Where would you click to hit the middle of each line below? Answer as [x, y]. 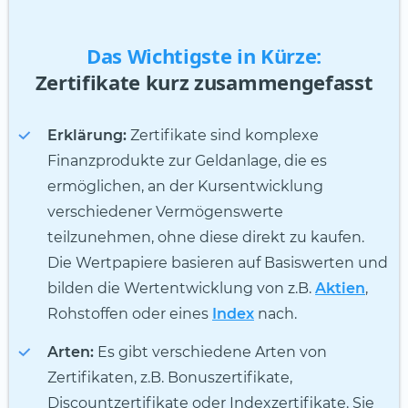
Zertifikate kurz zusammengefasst [204, 82]
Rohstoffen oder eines [130, 314]
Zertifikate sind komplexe [223, 136]
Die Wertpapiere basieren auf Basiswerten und [218, 263]
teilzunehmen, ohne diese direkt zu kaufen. [206, 238]
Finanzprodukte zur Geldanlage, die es [187, 161]
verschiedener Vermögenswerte [165, 212]
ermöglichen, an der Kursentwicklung [185, 187]
